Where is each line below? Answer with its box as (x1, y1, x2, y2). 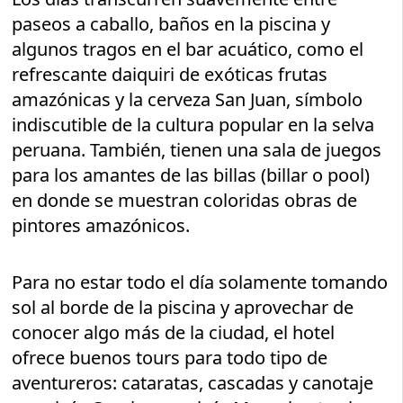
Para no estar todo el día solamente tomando (12, 270, 389, 295)
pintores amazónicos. (12, 213, 191, 238)
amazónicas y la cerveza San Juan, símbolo (12, 87, 363, 112)
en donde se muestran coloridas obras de (12, 188, 358, 213)
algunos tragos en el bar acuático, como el (12, 37, 364, 62)
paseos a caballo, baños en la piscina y (12, 12, 331, 37)
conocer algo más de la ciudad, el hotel (12, 320, 336, 345)
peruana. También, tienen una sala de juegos (12, 138, 382, 163)
